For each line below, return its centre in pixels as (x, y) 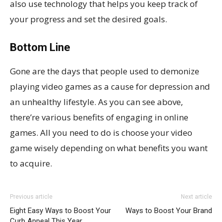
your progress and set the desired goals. (88, 19)
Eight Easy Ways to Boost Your (60, 211)
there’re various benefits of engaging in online (99, 117)
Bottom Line (40, 48)
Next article (196, 197)
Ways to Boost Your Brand (169, 211)
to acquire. (31, 164)
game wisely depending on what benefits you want (109, 148)
